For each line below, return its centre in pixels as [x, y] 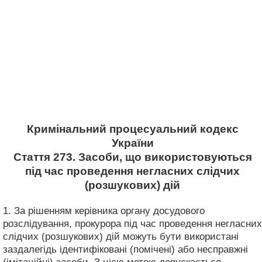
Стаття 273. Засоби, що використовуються [132, 157]
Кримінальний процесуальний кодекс [132, 129]
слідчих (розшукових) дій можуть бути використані [121, 236]
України [132, 143]
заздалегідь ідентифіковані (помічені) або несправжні [125, 249]
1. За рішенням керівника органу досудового [104, 211]
